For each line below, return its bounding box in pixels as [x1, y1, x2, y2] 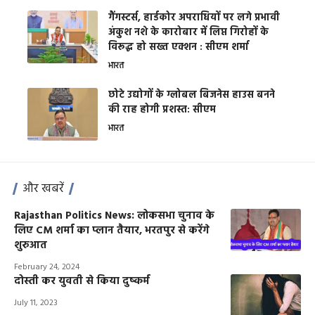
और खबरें [22, 179, 64, 199]
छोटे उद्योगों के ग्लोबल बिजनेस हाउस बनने [108, 87, 275, 104]
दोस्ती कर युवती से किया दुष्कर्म [14, 273, 150, 290]
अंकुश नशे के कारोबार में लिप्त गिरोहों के [108, 25, 269, 41]
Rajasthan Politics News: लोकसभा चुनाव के [14, 207, 214, 225]
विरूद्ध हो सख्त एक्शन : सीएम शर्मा [108, 39, 249, 56]
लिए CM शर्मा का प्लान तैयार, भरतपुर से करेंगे [14, 222, 210, 240]
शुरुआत [14, 237, 47, 255]
